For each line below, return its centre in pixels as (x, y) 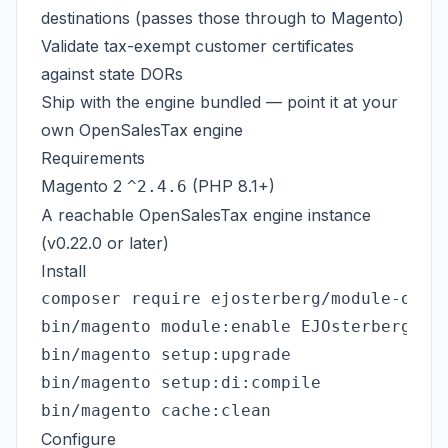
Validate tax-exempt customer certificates (197, 46)
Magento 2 (84, 186)
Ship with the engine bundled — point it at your (219, 102)
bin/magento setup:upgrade (166, 354)
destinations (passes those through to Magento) (222, 18)
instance (337, 215)
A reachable (90, 215)
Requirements (93, 158)
